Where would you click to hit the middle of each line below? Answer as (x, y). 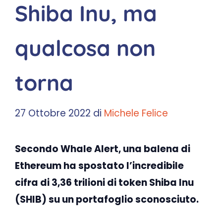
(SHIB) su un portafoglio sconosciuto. (107, 199)
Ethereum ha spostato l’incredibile (99, 166)
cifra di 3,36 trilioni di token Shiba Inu (104, 182)
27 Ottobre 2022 (53, 113)
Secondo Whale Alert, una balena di (103, 149)
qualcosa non (85, 48)
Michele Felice (136, 113)
